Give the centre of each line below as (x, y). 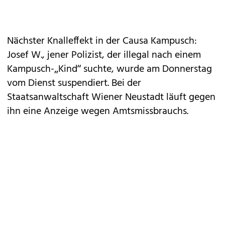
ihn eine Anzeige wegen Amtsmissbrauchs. (98, 111)
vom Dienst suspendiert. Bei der (74, 83)
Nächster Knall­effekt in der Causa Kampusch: (102, 41)
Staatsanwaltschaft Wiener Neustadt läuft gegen (111, 97)
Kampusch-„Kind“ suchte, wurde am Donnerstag (109, 69)
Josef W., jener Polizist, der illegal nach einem (104, 55)
